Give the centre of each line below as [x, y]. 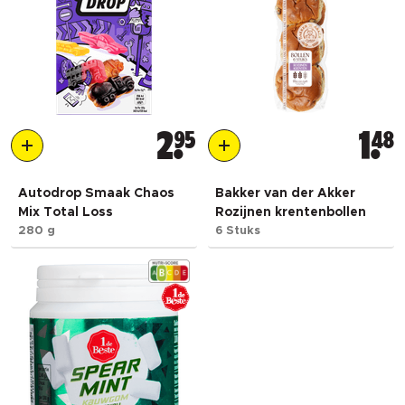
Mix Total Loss [66, 212]
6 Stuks [238, 231]
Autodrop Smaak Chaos [96, 193]
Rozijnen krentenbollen [291, 212]
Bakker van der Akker [285, 193]
